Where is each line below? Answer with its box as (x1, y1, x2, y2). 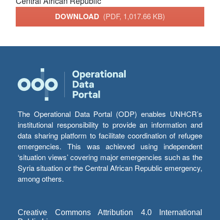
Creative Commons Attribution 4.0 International (18, 208, 202, 217)
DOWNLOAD (55, 11, 103, 22)
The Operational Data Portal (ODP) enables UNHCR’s (18, 109, 202, 119)
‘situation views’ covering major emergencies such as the (18, 152, 202, 163)
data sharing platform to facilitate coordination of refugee (18, 130, 202, 141)
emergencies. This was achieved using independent (18, 141, 202, 152)
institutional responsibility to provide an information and (18, 119, 202, 130)
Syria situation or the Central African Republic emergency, (18, 163, 202, 173)
